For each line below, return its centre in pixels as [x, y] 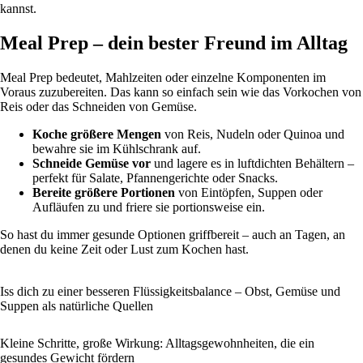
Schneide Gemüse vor [92, 164]
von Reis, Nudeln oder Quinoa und [253, 135]
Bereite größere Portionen [104, 193]
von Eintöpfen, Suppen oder [249, 193]
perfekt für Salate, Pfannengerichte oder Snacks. [155, 178]
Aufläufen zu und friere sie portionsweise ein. [149, 207]
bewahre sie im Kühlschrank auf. [117, 149]
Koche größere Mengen [97, 135]
